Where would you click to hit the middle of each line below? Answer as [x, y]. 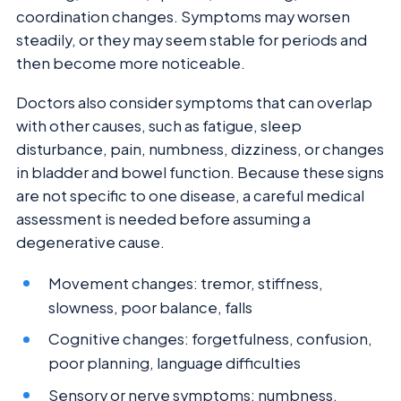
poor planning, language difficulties [175, 363]
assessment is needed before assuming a [163, 219]
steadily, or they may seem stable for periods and [192, 39]
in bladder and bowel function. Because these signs [200, 173]
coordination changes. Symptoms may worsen [183, 16]
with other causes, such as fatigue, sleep [159, 126]
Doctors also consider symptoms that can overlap [194, 103]
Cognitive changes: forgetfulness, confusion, [211, 339]
